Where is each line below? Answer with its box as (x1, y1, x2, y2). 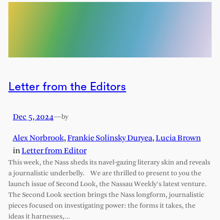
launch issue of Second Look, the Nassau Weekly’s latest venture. (8, 180, 207, 188)
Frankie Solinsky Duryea (67, 134, 152, 142)
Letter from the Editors (8, 81, 126, 93)
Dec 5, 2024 (12, 113, 54, 122)
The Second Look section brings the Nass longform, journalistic (8, 191, 204, 199)
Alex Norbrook (12, 134, 64, 142)
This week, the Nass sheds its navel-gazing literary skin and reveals (8, 159, 210, 166)
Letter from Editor (21, 146, 86, 155)
